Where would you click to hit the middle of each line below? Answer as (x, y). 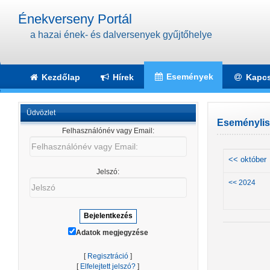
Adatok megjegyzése (112, 233)
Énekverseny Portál (75, 19)
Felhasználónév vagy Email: (108, 131)
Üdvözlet (41, 113)
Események (189, 77)
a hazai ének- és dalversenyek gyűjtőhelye (121, 35)
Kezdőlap (60, 77)
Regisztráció (108, 256)
